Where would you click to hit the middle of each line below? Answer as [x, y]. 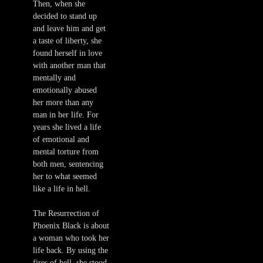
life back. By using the [70, 251]
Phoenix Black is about [71, 226]
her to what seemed [65, 177]
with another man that [69, 66]
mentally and [54, 78]
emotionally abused [65, 90]
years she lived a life [67, 127]
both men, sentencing [68, 164]
